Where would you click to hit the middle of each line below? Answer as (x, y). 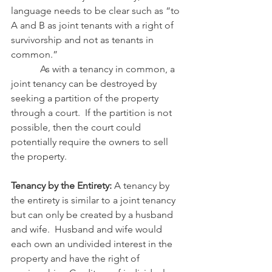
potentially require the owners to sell (91, 142)
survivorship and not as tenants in (83, 40)
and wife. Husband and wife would (88, 229)
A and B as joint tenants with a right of (93, 25)
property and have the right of (76, 258)
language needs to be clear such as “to (97, 11)
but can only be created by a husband (93, 215)
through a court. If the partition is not (93, 113)
